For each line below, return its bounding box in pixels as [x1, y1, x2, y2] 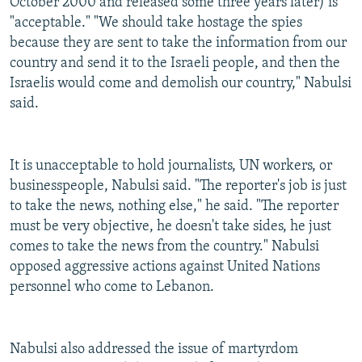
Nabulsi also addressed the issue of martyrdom [10, 342, 298, 358]
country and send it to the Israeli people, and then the [10, 56, 340, 72]
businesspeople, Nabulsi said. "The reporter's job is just [10, 179, 347, 195]
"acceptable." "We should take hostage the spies [10, 15, 302, 32]
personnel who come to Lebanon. [10, 280, 214, 296]
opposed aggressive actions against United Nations [10, 259, 320, 276]
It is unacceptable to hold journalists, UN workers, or [10, 158, 332, 175]
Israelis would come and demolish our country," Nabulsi [10, 76, 351, 92]
